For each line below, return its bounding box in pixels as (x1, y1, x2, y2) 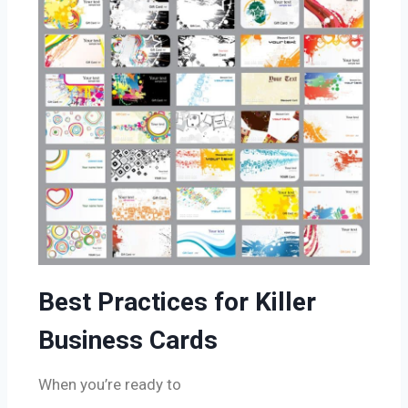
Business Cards (38, 325, 218, 356)
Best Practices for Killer (38, 287, 316, 318)
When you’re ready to (38, 375, 185, 394)
